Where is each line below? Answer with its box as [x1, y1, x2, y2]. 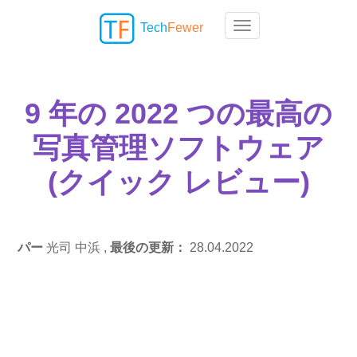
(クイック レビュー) [47, 166, 310, 199]
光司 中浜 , [43, 240, 111, 254]
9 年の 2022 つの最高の [25, 97, 332, 131]
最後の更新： [110, 240, 190, 254]
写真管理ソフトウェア [33, 131, 324, 165]
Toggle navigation [241, 22, 343, 36]
